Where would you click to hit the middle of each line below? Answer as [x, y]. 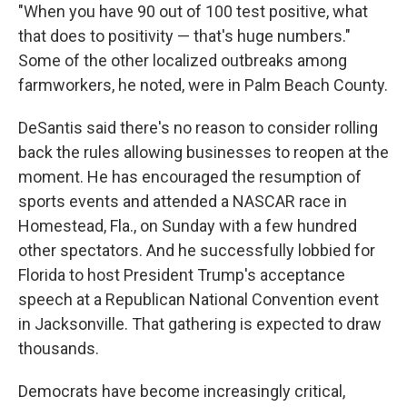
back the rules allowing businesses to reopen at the [203, 153]
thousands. [59, 349]
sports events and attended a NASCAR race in [183, 202]
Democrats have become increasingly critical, [182, 392]
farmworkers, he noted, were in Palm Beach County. [203, 85]
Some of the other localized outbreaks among [183, 61]
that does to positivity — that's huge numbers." [184, 36]
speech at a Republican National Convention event [199, 300]
